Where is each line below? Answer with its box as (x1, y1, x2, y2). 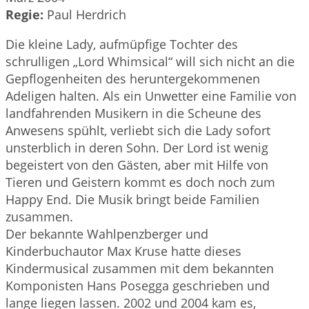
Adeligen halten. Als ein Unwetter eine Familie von (6, 88, 297, 105)
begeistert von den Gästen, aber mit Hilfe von (6, 157, 268, 174)
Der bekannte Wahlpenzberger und (6, 226, 208, 243)
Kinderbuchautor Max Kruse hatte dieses (6, 243, 241, 260)
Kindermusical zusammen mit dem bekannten (6, 260, 274, 277)
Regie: (6, 6, 47, 23)
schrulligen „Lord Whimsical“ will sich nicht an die (6, 53, 295, 70)
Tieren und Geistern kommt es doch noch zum (6, 174, 275, 191)
